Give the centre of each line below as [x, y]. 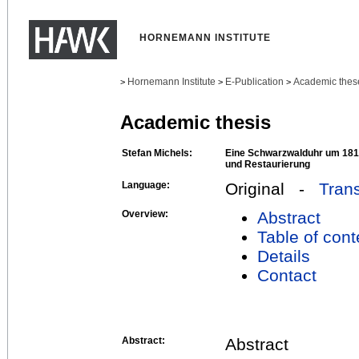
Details [284, 256]
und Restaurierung [268, 164]
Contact [287, 275]
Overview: [145, 214]
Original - [272, 188]
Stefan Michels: [157, 153]
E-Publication [254, 82]
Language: [146, 185]
